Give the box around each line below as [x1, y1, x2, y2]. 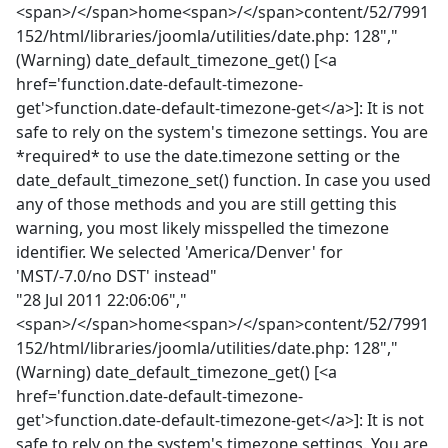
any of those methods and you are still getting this [16, 193, 397, 216]
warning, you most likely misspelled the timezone [16, 217, 389, 240]
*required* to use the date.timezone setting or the [16, 145, 400, 168]
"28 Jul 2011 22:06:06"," [16, 289, 187, 312]
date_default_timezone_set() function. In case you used [16, 169, 431, 192]
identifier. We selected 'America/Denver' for [16, 241, 343, 264]
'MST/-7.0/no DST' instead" [16, 265, 217, 288]
